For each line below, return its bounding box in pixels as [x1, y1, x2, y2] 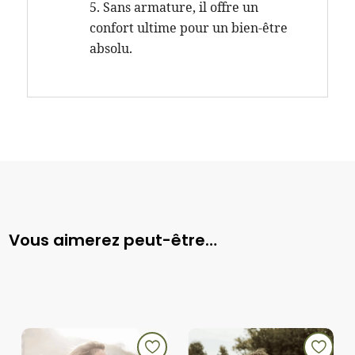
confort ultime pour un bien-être [89, 18, 288, 36]
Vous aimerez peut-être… [9, 228, 218, 251]
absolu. [89, 39, 132, 57]
